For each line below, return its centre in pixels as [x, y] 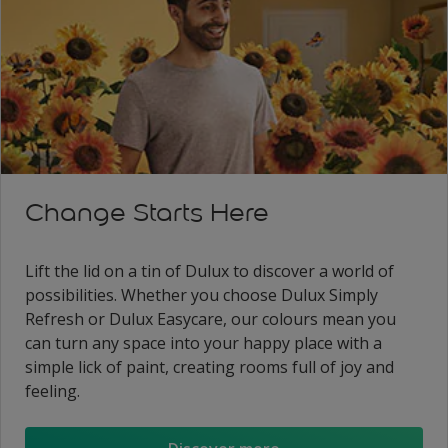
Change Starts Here [147, 212]
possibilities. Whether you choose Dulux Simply [201, 294]
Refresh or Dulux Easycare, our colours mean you [210, 318]
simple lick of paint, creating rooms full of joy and [209, 366]
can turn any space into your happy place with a [203, 342]
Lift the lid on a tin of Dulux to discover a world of [209, 270]
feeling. [54, 390]
